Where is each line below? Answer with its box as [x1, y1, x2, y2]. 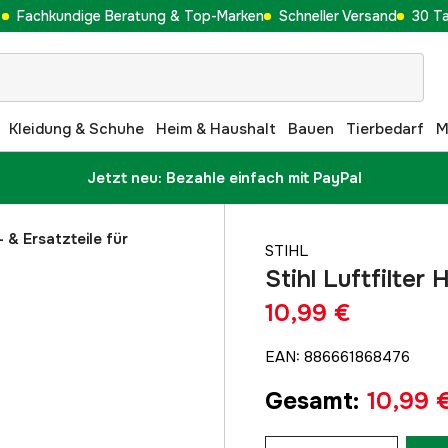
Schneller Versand [279, 6, 397, 25]
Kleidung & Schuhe [9, 118, 144, 139]
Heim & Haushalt [156, 118, 276, 139]
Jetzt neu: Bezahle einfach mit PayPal [86, 168, 362, 188]
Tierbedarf [346, 118, 424, 139]
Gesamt [265, 386, 353, 416]
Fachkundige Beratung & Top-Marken [17, 6, 264, 25]
